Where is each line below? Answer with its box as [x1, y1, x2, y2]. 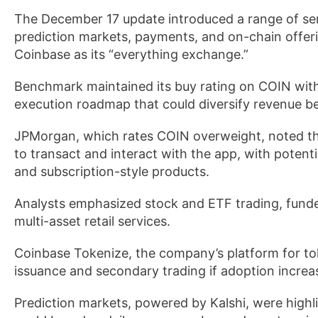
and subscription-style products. [14, 164, 209, 179]
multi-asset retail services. [14, 214, 170, 229]
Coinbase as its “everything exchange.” [14, 47, 248, 62]
